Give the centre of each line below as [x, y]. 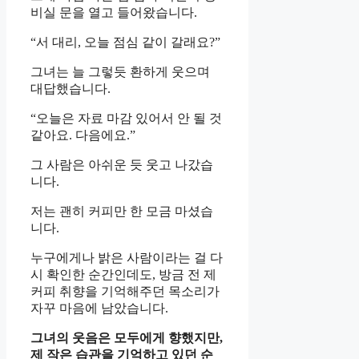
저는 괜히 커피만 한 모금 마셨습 [122, 212]
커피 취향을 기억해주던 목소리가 [125, 292]
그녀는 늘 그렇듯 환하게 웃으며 [120, 72]
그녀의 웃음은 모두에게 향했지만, [127, 338]
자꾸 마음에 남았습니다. [99, 309]
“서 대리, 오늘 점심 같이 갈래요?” [125, 42]
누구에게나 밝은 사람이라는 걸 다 [127, 258]
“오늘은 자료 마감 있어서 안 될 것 [126, 119]
